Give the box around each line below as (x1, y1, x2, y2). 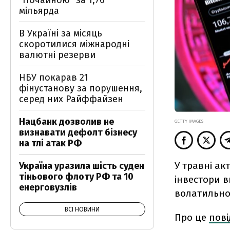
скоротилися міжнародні (19, 39, 129, 50)
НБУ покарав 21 (19, 72, 88, 83)
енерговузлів (19, 182, 77, 193)
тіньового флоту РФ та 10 (19, 171, 133, 182)
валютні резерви (19, 49, 95, 61)
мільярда (19, 5, 59, 16)
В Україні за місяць (19, 28, 102, 39)
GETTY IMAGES (175, 118, 203, 124)
